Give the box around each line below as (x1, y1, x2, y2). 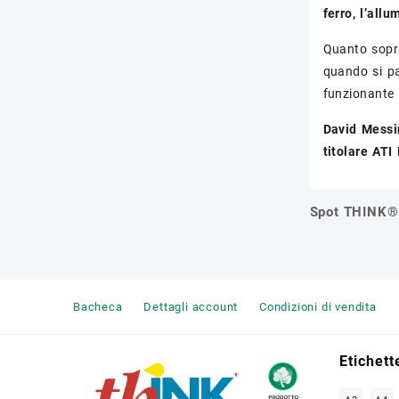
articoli (308, 237, 378, 260)
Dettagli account (143, 299, 239, 313)
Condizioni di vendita (259, 299, 377, 313)
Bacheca (73, 299, 123, 313)
